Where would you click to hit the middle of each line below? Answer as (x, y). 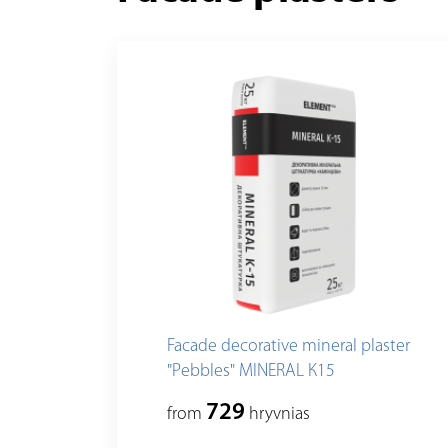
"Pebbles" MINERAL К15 (251, 372)
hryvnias (277, 415)
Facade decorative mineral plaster (288, 347)
